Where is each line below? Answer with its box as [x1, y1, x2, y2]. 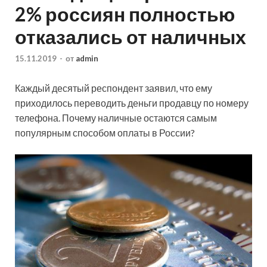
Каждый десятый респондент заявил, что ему [15, 82, 212, 94]
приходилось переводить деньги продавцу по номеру [15, 97, 249, 108]
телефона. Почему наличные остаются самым [15, 111, 217, 123]
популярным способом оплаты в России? [15, 126, 195, 138]
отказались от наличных [15, 25, 246, 49]
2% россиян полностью [15, 2, 235, 26]
